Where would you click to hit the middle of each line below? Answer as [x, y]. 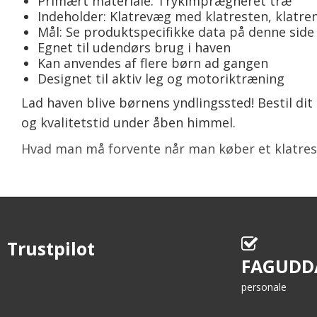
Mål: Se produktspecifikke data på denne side [175, 32]
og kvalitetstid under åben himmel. [128, 123]
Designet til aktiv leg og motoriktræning [161, 79]
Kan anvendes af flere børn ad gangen [152, 63]
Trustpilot [51, 249]
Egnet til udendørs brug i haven [134, 48]
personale [264, 287]
